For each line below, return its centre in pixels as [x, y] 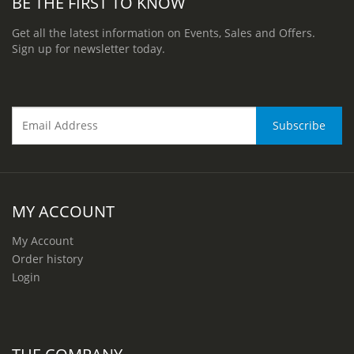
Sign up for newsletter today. [88, 48]
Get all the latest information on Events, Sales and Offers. [164, 32]
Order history [47, 258]
